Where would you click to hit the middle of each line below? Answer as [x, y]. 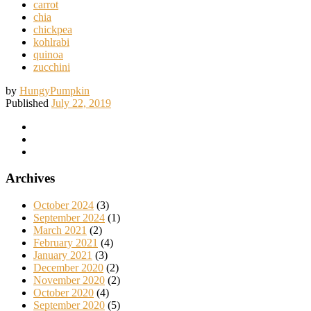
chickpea [53, 29]
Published [28, 103]
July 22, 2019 [81, 103]
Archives [30, 178]
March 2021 [60, 230]
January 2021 [63, 255]
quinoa [48, 54]
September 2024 [69, 217]
